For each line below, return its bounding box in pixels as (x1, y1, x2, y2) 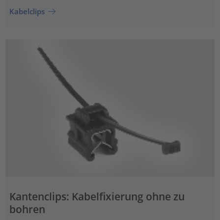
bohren (9, 202, 45, 217)
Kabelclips (9, 6, 45, 16)
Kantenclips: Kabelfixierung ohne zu (9, 190, 185, 204)
